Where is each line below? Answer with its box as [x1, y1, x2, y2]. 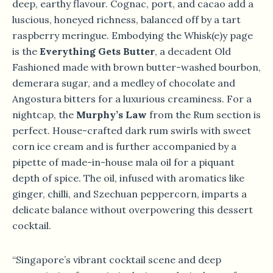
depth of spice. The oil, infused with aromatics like [12, 172, 244, 185]
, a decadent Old [155, 45, 231, 58]
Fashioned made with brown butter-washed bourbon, [12, 61, 261, 74]
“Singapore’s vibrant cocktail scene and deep [12, 253, 221, 266]
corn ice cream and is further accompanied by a [12, 140, 236, 153]
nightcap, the [12, 108, 76, 121]
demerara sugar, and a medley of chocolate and [12, 77, 235, 90]
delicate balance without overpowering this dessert [12, 204, 253, 216]
